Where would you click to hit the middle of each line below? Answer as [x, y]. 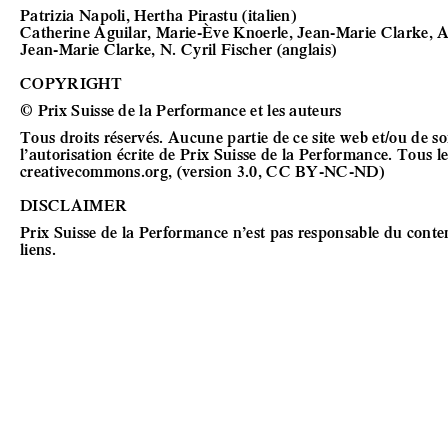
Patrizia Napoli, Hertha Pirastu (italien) [158, 14]
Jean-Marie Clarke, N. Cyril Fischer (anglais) [178, 48]
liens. [38, 248]
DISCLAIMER [74, 204]
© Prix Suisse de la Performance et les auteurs [181, 109]
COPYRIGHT [71, 82]
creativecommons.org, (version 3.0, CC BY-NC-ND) [202, 170]
